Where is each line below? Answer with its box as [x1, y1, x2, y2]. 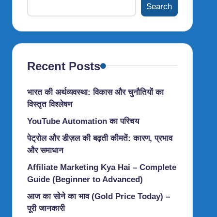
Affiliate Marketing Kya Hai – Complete [27, 163, 176, 172]
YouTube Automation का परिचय [27, 117, 139, 126]
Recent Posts [27, 60, 100, 73]
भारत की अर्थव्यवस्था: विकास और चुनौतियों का [27, 88, 164, 97]
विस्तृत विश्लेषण [27, 100, 72, 109]
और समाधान [27, 146, 63, 155]
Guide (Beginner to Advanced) [27, 175, 143, 184]
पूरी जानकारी [27, 204, 65, 213]
